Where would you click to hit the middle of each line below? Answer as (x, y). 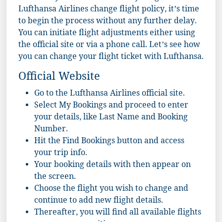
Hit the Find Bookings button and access (109, 142)
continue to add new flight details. (99, 201)
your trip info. (61, 154)
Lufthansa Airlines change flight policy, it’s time (109, 10)
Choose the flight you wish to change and (111, 189)
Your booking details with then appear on (112, 166)
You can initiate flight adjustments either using (107, 34)
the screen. (55, 177)
